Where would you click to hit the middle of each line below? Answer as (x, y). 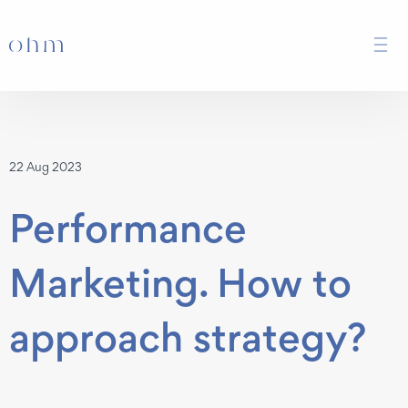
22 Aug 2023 (46, 167)
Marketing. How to (180, 282)
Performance (128, 228)
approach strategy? (188, 337)
